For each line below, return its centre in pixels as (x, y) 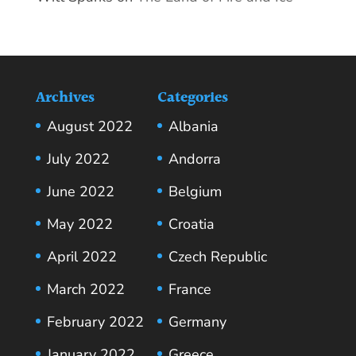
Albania (193, 126)
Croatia (191, 224)
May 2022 (79, 224)
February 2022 (95, 321)
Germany (197, 321)
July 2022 (78, 159)
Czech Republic (217, 256)
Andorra (194, 159)
